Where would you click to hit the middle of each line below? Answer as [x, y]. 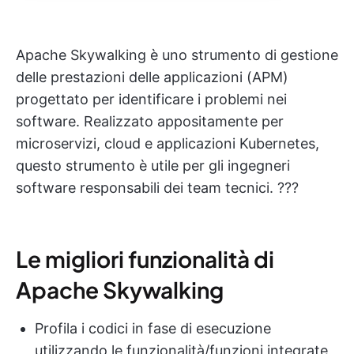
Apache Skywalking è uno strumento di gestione [177, 55]
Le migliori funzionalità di [145, 258]
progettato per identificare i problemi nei [151, 99]
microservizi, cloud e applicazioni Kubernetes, [168, 143]
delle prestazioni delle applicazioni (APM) [152, 77]
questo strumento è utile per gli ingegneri [153, 165]
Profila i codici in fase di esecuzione [153, 328]
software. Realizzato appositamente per [150, 121]
